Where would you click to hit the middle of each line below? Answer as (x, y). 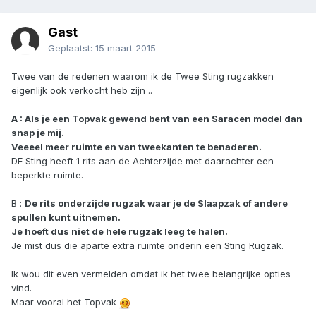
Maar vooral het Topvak (65, 302)
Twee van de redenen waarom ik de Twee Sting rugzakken (142, 77)
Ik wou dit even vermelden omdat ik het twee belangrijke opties (151, 274)
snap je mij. (38, 133)
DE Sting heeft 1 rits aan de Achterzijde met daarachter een (142, 161)
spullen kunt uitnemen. (66, 218)
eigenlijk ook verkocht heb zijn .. (82, 91)
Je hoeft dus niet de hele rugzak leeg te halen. (120, 232)
